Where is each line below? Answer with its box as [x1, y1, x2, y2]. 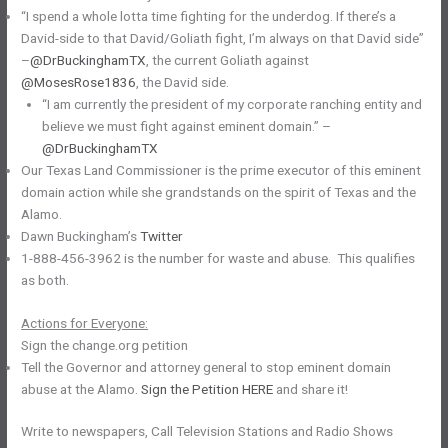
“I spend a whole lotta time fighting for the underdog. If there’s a [21, 8, 397, 25]
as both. [21, 272, 70, 289]
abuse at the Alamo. [21, 380, 142, 397]
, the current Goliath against [146, 52, 310, 69]
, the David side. [136, 74, 230, 91]
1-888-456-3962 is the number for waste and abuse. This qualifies [21, 250, 416, 267]
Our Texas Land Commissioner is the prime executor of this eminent [21, 162, 422, 179]
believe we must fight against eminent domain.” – [41, 118, 331, 135]
